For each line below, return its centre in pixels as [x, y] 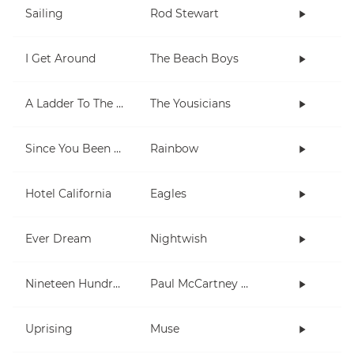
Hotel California [68, 194]
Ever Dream [58, 239]
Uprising [49, 329]
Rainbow [174, 149]
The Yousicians [190, 104]
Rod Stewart [185, 14]
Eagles [168, 194]
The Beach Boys [194, 59]
